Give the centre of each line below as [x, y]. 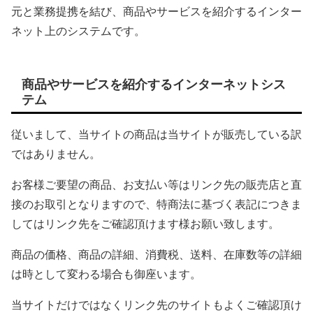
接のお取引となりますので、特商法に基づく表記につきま [156, 204]
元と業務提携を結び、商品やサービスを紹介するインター [156, 11]
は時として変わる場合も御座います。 [106, 274]
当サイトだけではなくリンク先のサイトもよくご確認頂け [156, 305]
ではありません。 [56, 154]
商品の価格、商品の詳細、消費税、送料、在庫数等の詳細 [156, 254]
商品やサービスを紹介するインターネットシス [154, 84]
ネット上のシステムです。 [78, 31]
